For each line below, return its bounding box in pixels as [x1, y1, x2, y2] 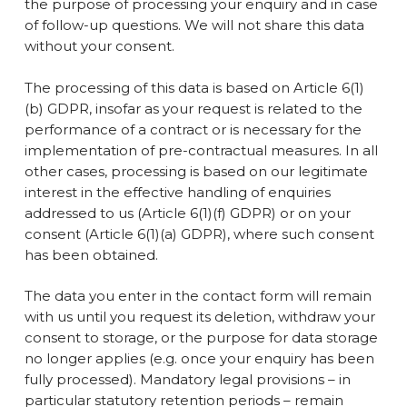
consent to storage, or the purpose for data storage [24, 329, 378, 346]
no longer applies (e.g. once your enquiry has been [24, 350, 374, 367]
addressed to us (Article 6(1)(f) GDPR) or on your [24, 203, 351, 222]
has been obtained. [24, 245, 158, 263]
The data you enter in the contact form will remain [24, 287, 372, 304]
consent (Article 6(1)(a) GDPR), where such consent [24, 224, 374, 243]
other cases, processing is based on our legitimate [24, 162, 368, 180]
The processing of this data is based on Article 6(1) [24, 78, 364, 96]
